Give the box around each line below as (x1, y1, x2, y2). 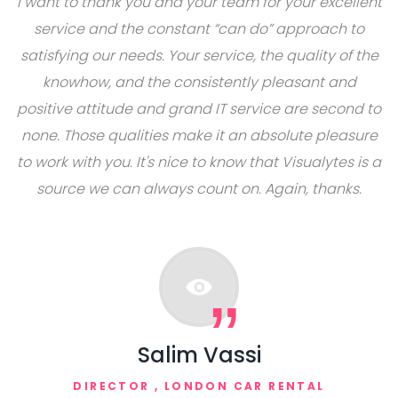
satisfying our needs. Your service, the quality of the (20, 45, 378, 66)
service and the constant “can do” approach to (34, 19, 364, 39)
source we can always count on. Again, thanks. (36, 179, 362, 199)
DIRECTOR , (73, 378, 164, 394)
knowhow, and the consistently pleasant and (42, 72, 356, 92)
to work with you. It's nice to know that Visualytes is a (17, 152, 381, 172)
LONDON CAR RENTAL (163, 378, 325, 394)
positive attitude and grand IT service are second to (17, 99, 381, 119)
